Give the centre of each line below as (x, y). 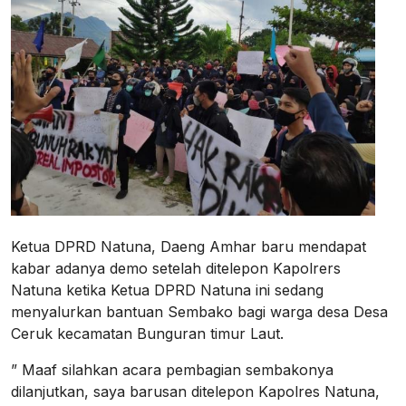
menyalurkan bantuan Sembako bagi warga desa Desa (199, 311)
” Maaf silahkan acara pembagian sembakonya (172, 369)
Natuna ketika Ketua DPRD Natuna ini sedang (167, 290)
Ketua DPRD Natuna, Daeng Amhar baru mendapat (188, 246)
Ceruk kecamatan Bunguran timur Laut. (147, 333)
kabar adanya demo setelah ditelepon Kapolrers (176, 268)
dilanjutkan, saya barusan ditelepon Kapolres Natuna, (195, 391)
